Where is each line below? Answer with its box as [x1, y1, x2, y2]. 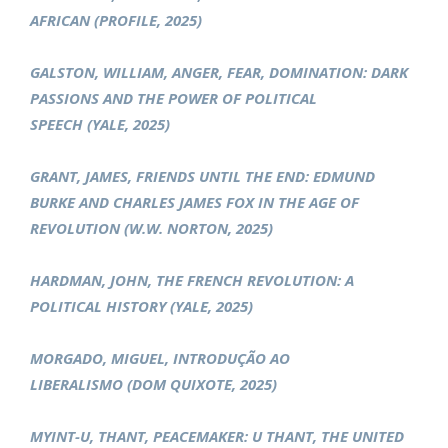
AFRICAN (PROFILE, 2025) [30, 10, 202, 31]
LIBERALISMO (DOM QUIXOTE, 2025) [30, 374, 277, 395]
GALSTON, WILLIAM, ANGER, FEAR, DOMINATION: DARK [30, 62, 408, 83]
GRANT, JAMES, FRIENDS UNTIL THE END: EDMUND [30, 166, 375, 187]
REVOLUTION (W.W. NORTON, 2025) [30, 218, 273, 239]
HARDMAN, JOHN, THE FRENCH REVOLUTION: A [30, 270, 354, 291]
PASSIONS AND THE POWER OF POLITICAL [30, 88, 317, 109]
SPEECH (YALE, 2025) [30, 114, 170, 135]
